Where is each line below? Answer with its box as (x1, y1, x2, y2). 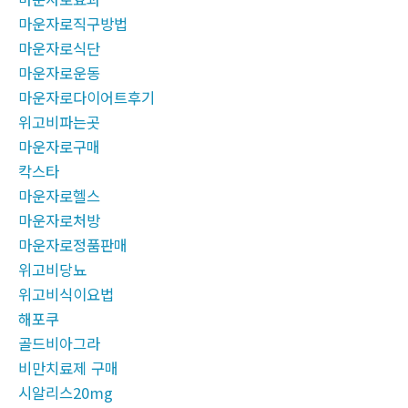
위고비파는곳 (18, 111, 100, 134)
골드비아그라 (18, 332, 100, 355)
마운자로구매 (18, 136, 100, 158)
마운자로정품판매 (18, 234, 127, 257)
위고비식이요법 (18, 283, 114, 306)
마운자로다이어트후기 (18, 87, 155, 109)
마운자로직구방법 (18, 13, 127, 36)
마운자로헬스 (18, 185, 100, 208)
